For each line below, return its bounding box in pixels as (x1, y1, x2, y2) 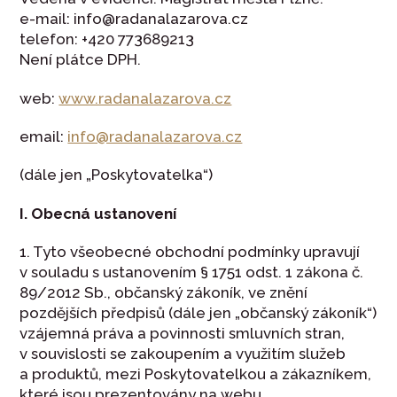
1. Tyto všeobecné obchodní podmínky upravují (19, 243, 361, 261)
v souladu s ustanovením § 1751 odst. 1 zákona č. (19, 263, 364, 282)
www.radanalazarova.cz (58, 89, 232, 107)
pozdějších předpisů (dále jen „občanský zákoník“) (19, 304, 378, 323)
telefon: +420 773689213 (19, 30, 195, 49)
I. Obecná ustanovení (19, 204, 177, 222)
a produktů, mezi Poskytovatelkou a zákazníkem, (19, 365, 372, 384)
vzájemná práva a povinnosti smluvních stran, (19, 324, 346, 343)
